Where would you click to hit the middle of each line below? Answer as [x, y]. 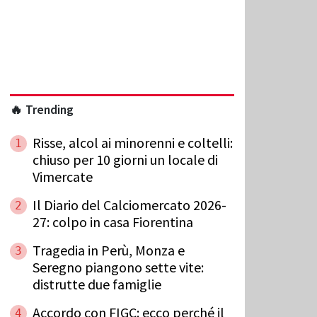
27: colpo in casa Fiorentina [113, 221]
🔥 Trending [42, 109]
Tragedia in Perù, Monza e [109, 250]
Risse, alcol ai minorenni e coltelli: [133, 142]
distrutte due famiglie [97, 284]
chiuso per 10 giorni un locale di [125, 159]
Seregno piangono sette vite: [118, 267]
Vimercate [63, 176]
